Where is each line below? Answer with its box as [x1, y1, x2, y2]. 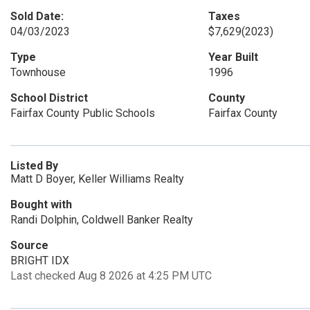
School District [10, 91, 88, 104]
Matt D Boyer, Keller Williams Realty [10, 172, 184, 185]
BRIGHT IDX [10, 254, 69, 267]
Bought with [10, 198, 72, 211]
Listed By [10, 159, 58, 172]
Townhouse [10, 66, 66, 79]
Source [10, 239, 48, 252]
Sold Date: [10, 10, 64, 23]
